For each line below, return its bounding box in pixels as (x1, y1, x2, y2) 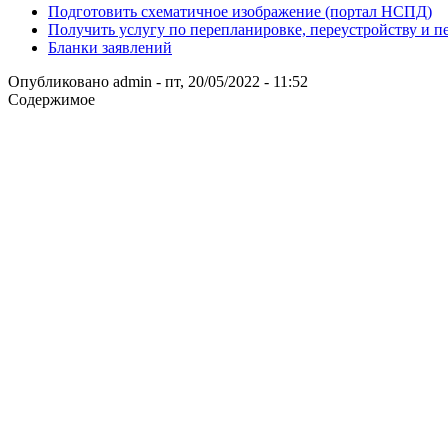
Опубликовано (8, 72, 113, 90)
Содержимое (8, 90, 95, 108)
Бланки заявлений (48, 38, 172, 56)
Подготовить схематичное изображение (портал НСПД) (48, 2, 432, 20)
